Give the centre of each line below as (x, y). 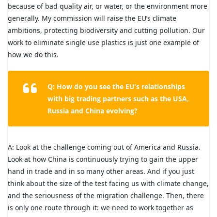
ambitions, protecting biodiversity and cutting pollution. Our (106, 30)
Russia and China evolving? (93, 110)
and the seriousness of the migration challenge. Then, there (106, 195)
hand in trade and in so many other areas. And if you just (101, 171)
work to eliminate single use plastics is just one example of (103, 42)
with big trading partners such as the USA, (118, 98)
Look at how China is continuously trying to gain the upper (103, 159)
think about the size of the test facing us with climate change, (108, 183)
